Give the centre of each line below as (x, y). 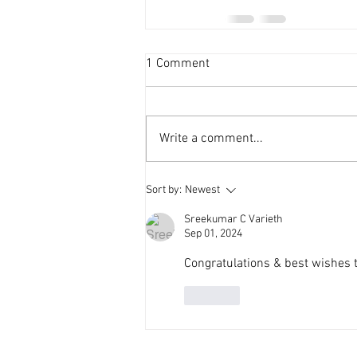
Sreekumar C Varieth (233, 220)
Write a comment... (211, 139)
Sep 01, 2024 (213, 234)
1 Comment (178, 64)
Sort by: (164, 190)
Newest (202, 190)
